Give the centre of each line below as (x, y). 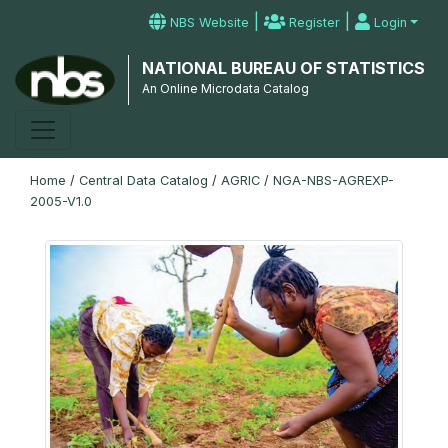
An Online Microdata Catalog (225, 88)
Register (313, 22)
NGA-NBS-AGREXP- (333, 180)
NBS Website (208, 22)
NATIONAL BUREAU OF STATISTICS (283, 68)
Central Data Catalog (143, 180)
